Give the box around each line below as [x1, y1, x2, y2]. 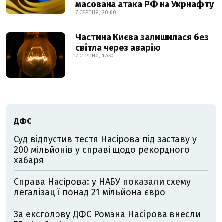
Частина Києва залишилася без [75, 32, 209, 43]
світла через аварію [75, 42, 161, 53]
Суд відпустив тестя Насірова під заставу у [14, 134, 197, 145]
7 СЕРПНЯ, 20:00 [75, 9, 116, 16]
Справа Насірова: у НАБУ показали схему [14, 176, 191, 187]
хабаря [14, 155, 49, 166]
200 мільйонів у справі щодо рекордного [14, 144, 190, 155]
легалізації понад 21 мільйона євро [14, 187, 165, 198]
